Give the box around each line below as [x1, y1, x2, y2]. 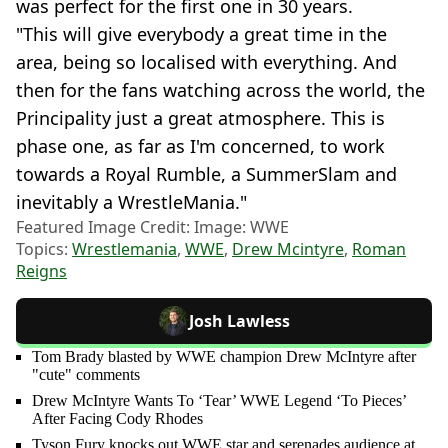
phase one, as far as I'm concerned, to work [16, 133, 385, 158]
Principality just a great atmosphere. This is [16, 105, 385, 130]
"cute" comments [32, 365, 140, 383]
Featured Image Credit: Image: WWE [16, 215, 289, 238]
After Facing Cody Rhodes [32, 409, 203, 427]
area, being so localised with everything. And [16, 49, 397, 74]
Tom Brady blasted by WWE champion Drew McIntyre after [32, 347, 416, 365]
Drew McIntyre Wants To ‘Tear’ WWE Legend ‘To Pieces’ [32, 391, 406, 409]
